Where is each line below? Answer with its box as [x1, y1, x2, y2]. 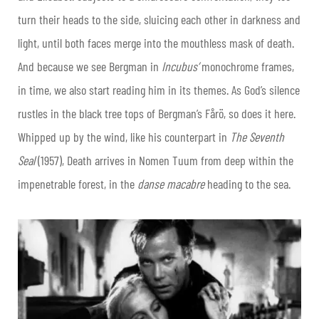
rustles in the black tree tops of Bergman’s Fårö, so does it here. [18, 105, 296, 122]
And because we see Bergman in [18, 58, 162, 75]
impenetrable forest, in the [18, 176, 137, 192]
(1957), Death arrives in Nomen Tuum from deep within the [35, 152, 293, 169]
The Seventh [230, 129, 284, 145]
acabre [175, 176, 204, 192]
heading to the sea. [204, 176, 291, 192]
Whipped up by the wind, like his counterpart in [18, 129, 230, 145]
